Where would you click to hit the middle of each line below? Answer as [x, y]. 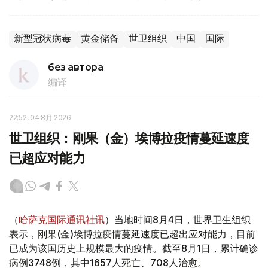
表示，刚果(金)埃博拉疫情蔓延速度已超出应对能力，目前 [132, 234]
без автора [76, 67]
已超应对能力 [47, 158]
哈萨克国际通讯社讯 [62, 219]
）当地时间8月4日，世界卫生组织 [178, 219]
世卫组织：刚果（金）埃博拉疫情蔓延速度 [129, 138]
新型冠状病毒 [42, 38]
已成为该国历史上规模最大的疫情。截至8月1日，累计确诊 [134, 248]
